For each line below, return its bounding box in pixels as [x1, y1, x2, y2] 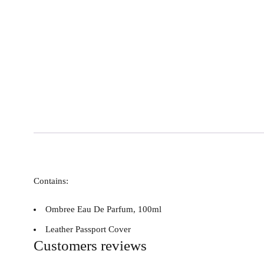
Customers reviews [34, 237, 147, 254]
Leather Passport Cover [45, 225, 131, 235]
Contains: [34, 176, 68, 186]
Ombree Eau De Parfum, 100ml [45, 204, 161, 214]
